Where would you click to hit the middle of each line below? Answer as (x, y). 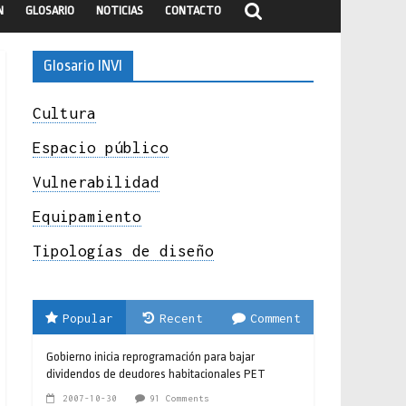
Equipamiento (87, 216)
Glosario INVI (83, 65)
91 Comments (179, 398)
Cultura (64, 113)
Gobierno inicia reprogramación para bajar (150, 356)
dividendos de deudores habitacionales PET (156, 373)
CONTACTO (193, 10)
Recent (181, 318)
